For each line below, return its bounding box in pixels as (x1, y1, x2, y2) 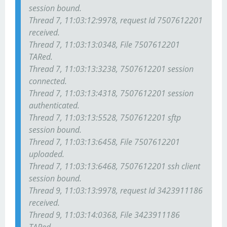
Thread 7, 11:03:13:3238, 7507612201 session (29, 63, 194, 75)
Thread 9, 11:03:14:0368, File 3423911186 (29, 209, 180, 221)
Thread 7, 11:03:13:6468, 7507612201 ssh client (29, 161, 200, 172)
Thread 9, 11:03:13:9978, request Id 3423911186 (29, 185, 203, 197)
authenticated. (29, 100, 80, 111)
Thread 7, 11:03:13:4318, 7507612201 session (29, 88, 194, 99)
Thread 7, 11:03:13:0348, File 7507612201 (29, 39, 180, 51)
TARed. (29, 51, 53, 63)
